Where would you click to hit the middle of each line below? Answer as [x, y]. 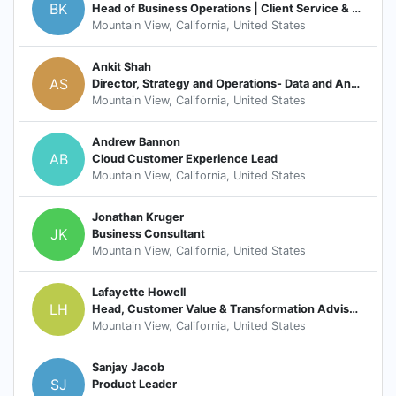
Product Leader [134, 385]
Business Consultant [148, 234]
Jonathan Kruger [138, 217]
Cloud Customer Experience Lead [185, 159]
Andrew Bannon [136, 142]
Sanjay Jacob [128, 368]
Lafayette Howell [139, 293]
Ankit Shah [122, 67]
